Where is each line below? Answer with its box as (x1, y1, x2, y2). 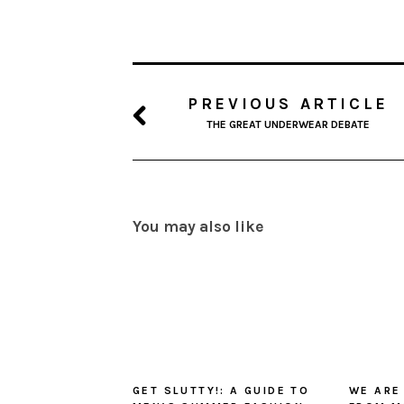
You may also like (133, 217, 264, 236)
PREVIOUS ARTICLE (188, 94, 389, 115)
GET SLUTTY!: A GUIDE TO (133, 384, 310, 398)
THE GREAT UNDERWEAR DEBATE (206, 118, 370, 132)
